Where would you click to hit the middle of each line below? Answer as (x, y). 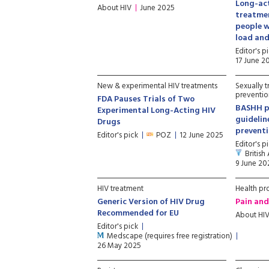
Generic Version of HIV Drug (151, 202)
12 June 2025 (201, 135)
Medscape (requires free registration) (170, 236)
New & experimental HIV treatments (157, 86)
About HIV (114, 8)
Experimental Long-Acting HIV (156, 111)
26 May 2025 (119, 246)
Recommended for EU (138, 213)
